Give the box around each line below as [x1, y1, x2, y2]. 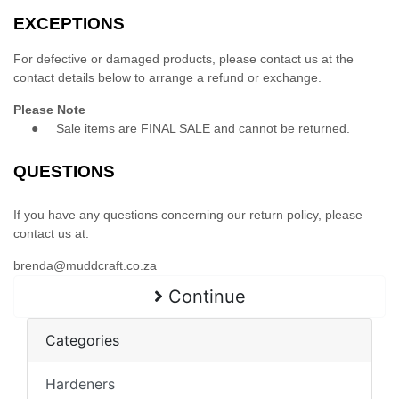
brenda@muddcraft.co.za [13, 258, 157, 273]
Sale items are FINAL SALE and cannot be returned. [56, 121, 350, 136]
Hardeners [45, 375, 115, 394]
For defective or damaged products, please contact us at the [13, 52, 354, 67]
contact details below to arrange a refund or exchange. [13, 70, 322, 85]
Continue [162, 286, 246, 308]
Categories [45, 331, 119, 350]
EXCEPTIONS [13, 14, 125, 34]
